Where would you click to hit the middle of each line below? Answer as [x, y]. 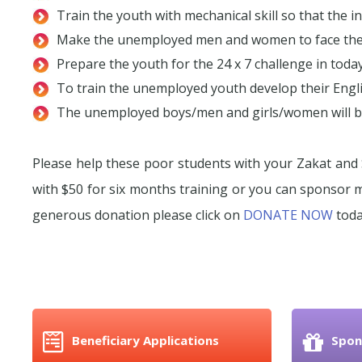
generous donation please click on [138, 215]
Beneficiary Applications [145, 341]
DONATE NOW [288, 215]
